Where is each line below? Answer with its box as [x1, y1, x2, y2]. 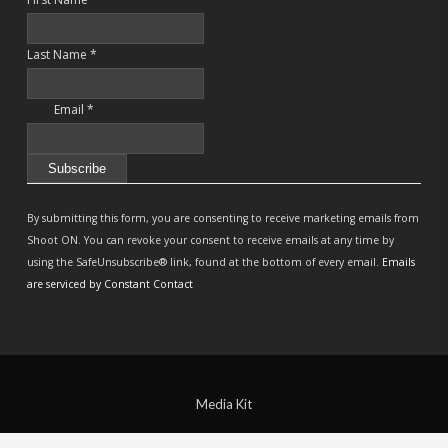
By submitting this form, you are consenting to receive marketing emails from [27, 211, 420, 225]
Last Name [27, 46, 91, 63]
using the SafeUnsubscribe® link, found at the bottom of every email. [27, 255, 383, 269]
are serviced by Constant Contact [27, 277, 194, 291]
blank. [26, 330, 64, 348]
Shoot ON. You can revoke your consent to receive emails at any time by [27, 233, 395, 247]
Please [26, 246, 69, 264]
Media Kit [196, 396, 252, 412]
